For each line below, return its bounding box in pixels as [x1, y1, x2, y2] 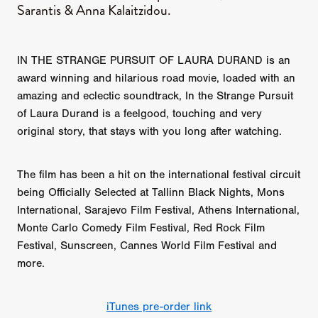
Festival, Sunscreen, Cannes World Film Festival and [17, 239, 277, 253]
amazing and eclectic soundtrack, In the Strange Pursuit [17, 89, 293, 103]
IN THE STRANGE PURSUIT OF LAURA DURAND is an [17, 54, 290, 67]
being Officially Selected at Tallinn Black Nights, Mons [17, 186, 285, 199]
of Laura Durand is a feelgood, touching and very [17, 107, 262, 121]
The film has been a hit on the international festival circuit [17, 168, 300, 182]
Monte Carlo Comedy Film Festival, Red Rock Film [17, 221, 265, 235]
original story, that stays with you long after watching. [17, 125, 282, 138]
